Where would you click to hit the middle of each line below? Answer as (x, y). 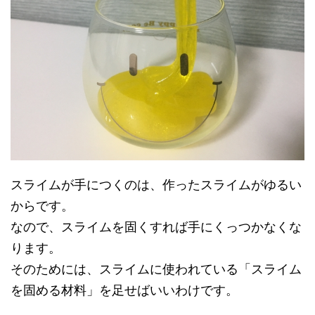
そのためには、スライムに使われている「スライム (156, 269)
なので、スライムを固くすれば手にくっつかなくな (156, 227)
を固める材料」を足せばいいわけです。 (124, 290)
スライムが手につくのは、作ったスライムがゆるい (156, 185)
